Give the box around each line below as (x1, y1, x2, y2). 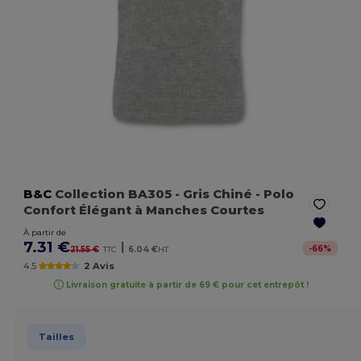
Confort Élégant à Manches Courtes (23, 202, 265, 218)
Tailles (38, 330, 74, 342)
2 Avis (83, 260, 114, 272)
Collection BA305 (52, 186, 176, 202)
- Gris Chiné (175, 186, 253, 202)
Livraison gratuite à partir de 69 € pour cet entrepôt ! (66, 279, 309, 290)
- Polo (252, 186, 295, 202)
